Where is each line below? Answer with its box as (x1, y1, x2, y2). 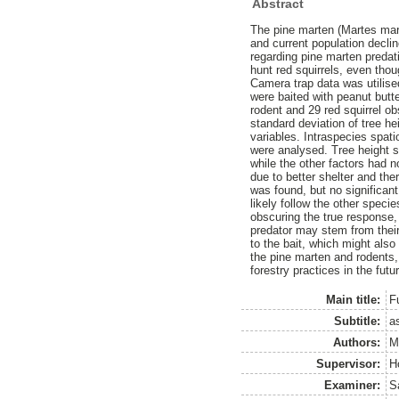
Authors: (333, 335, 381, 349)
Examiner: (324, 378, 381, 392)
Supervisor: (316, 356, 381, 370)
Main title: (326, 292, 381, 306)
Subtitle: (334, 313, 381, 328)
